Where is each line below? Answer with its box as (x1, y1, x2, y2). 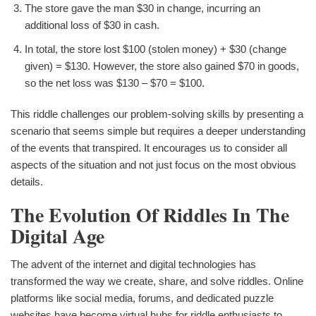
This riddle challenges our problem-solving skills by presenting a (11, 107, 303, 120)
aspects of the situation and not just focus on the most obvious (11, 158, 296, 171)
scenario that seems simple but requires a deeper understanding (11, 124, 305, 137)
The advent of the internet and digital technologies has (11, 257, 256, 270)
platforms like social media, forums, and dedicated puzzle (11, 291, 274, 304)
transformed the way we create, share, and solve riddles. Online (11, 274, 303, 287)
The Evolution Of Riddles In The (11, 200, 289, 229)
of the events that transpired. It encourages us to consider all (11, 141, 287, 154)
